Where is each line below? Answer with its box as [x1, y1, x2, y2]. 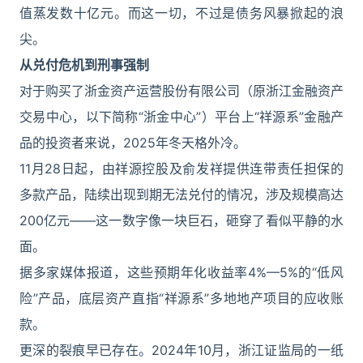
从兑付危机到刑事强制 [19, 57, 149, 73]
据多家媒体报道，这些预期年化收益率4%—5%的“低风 [19, 264, 344, 280]
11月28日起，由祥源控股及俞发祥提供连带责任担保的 [19, 160, 344, 177]
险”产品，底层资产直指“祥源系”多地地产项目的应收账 [19, 290, 344, 306]
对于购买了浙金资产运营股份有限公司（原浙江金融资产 [19, 83, 344, 99]
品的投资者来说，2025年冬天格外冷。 [19, 135, 246, 151]
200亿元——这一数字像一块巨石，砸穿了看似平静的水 [19, 212, 344, 228]
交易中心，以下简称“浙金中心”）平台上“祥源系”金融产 [19, 109, 344, 125]
